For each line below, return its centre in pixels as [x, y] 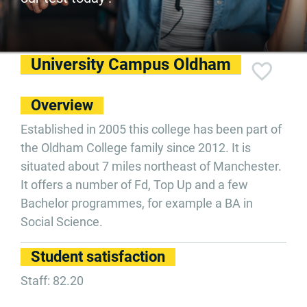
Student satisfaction [98, 257]
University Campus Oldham [131, 64]
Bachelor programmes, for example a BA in [137, 203]
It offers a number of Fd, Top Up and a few [134, 185]
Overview [62, 105]
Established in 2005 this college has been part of [151, 129]
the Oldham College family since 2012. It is [136, 148]
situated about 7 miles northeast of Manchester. [151, 166]
